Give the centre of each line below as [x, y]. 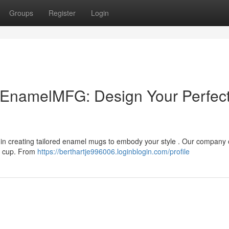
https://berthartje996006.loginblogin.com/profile [113, 151]
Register [62, 13]
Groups [21, 13]
